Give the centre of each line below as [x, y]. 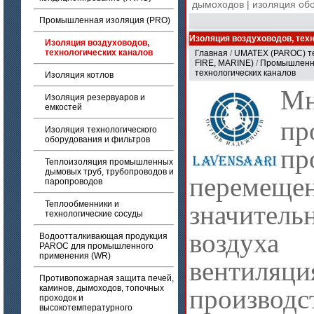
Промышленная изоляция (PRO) [105, 20]
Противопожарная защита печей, [107, 278]
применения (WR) [75, 256]
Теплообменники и [82, 204]
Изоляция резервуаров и [95, 97]
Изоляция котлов [79, 75]
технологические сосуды [94, 214]
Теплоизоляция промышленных [109, 162]
